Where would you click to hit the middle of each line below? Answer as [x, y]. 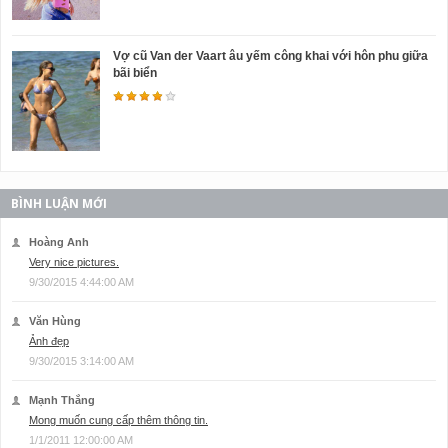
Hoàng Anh [59, 242]
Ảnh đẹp [49, 341]
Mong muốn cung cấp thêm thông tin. [118, 420]
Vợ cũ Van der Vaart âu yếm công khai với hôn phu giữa [270, 56]
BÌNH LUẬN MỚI [59, 204]
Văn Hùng [55, 321]
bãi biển [135, 73]
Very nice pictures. [74, 262]
